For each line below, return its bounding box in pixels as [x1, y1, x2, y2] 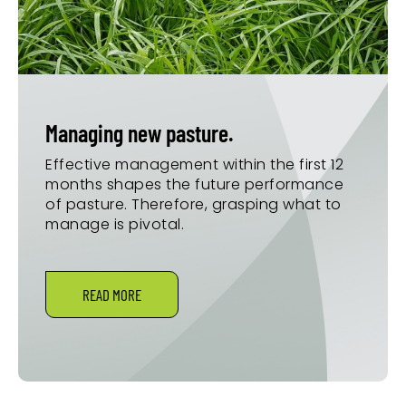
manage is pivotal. [45, 213, 184, 235]
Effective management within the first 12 [45, 153, 343, 175]
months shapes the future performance [45, 173, 343, 195]
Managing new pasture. [45, 118, 233, 147]
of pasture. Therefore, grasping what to [45, 193, 342, 215]
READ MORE [82, 285, 141, 304]
